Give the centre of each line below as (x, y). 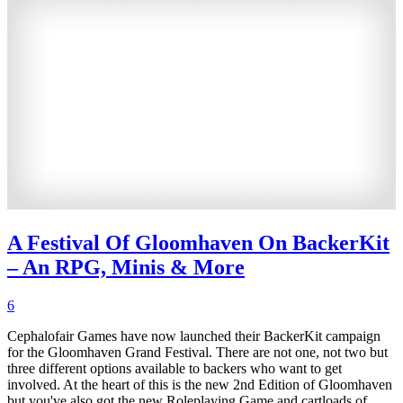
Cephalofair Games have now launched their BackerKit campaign (194, 336)
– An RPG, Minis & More (126, 268)
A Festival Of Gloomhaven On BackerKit (198, 243)
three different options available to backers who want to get (175, 369)
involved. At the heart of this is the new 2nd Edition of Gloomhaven (200, 385)
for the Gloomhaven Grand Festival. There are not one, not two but (197, 353)
